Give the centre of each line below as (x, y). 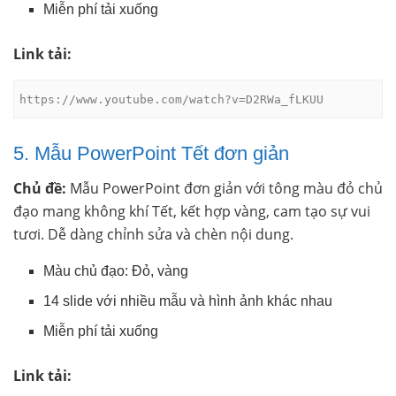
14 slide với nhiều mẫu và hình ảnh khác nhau (188, 301)
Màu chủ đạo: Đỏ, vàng (116, 270)
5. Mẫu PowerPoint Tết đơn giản (151, 153)
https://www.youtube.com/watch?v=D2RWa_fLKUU (172, 99)
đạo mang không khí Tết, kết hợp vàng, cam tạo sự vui (192, 211)
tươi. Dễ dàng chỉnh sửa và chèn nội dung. (153, 234)
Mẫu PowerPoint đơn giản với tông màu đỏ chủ (225, 188)
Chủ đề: (40, 188)
